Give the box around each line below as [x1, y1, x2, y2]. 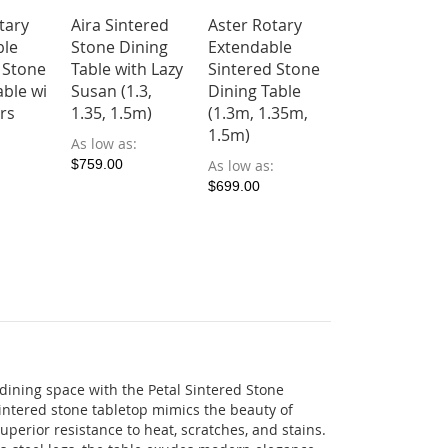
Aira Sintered [71, 14, 170, 36]
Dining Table [208, 80, 302, 102]
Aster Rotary [208, 14, 303, 36]
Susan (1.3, [71, 80, 153, 102]
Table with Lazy [71, 58, 184, 80]
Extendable [208, 36, 293, 58]
